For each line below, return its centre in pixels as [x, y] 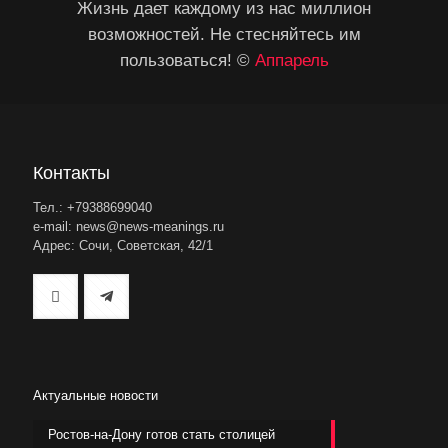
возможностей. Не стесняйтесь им [224, 33]
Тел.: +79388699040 [92, 207]
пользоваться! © [187, 59]
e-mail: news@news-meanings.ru [128, 226]
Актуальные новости [95, 395]
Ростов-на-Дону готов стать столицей [161, 434]
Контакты [71, 172]
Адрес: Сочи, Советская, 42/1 [123, 245]
